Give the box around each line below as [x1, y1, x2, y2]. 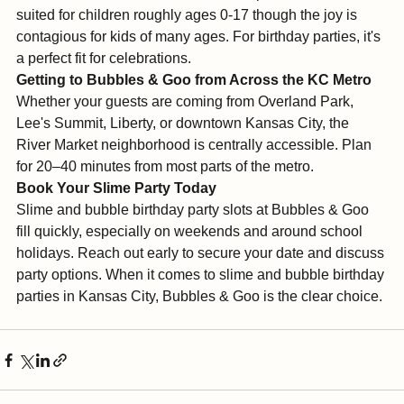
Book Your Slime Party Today [16, 206, 216, 221]
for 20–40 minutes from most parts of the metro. [16, 184, 314, 199]
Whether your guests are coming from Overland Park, [16, 119, 357, 134]
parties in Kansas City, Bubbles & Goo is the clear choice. [16, 314, 382, 329]
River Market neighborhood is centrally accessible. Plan [16, 162, 375, 178]
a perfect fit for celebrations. [16, 76, 191, 91]
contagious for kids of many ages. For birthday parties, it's [16, 54, 384, 69]
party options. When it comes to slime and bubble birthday [16, 292, 388, 308]
